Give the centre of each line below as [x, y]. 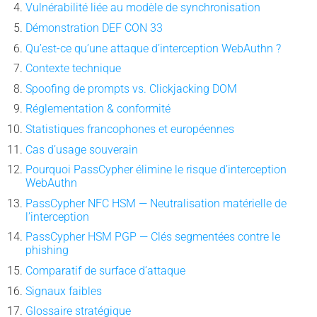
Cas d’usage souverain [81, 149]
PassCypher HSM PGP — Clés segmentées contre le [152, 237]
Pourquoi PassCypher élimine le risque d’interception [156, 170]
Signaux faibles [63, 291]
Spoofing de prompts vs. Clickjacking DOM [131, 88]
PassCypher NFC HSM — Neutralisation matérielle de [156, 203]
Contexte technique [73, 69]
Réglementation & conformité [98, 109]
